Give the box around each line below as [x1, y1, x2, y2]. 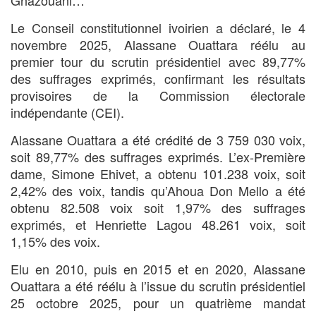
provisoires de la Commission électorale [11, 86, 305, 105]
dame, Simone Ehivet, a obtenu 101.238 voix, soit [11, 164, 305, 183]
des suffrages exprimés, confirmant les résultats [11, 69, 305, 88]
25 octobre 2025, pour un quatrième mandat [11, 293, 305, 312]
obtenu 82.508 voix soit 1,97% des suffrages [11, 198, 305, 217]
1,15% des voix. [11, 232, 100, 251]
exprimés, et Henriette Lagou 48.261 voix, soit [11, 215, 305, 234]
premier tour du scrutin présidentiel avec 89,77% [11, 52, 305, 71]
